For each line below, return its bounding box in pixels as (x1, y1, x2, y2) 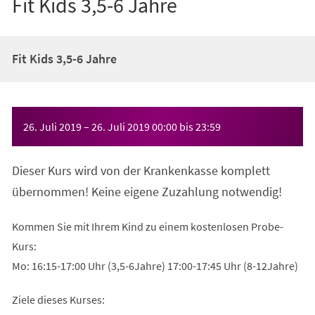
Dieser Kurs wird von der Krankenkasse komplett (11, 162, 270, 179)
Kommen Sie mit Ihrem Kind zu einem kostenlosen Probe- (11, 219, 283, 233)
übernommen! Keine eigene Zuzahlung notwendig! (11, 183, 282, 200)
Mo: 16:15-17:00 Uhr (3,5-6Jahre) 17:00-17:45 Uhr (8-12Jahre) (11, 258, 298, 273)
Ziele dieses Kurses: (11, 292, 105, 307)
